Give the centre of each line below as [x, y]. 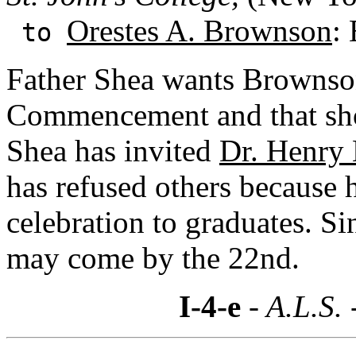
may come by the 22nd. [153, 257]
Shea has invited [113, 150]
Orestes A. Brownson [199, 30]
